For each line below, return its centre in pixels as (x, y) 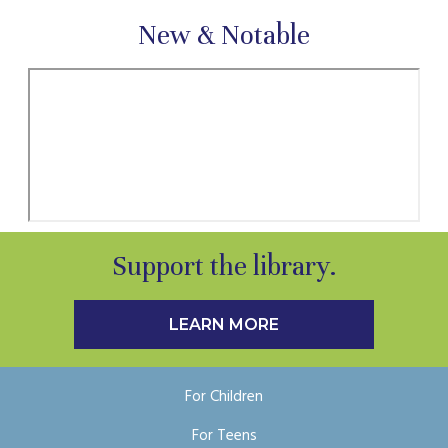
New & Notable (224, 36)
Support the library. (224, 266)
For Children (224, 396)
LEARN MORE (224, 324)
